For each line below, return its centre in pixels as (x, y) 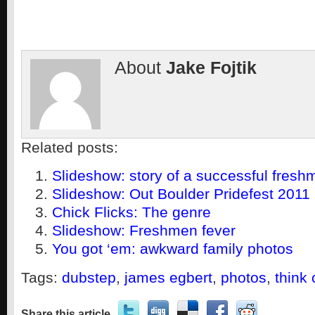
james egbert (168, 277)
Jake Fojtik (211, 68)
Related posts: (70, 147)
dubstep (89, 277)
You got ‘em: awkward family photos (173, 249)
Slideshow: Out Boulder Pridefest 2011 (181, 194)
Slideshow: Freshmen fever (144, 230)
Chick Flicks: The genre (131, 212)
